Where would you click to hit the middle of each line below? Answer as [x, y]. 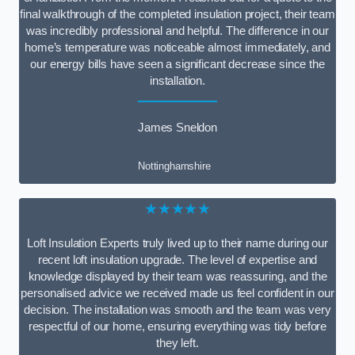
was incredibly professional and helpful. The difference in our [177, 31]
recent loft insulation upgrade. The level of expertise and [177, 260]
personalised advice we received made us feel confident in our [177, 294]
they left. [177, 344]
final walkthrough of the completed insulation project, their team [177, 14]
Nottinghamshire [174, 166]
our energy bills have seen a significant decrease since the [177, 64]
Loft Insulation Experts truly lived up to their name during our [177, 244]
